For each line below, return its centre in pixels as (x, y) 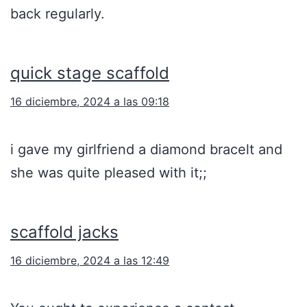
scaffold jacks (64, 232)
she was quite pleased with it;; (109, 173)
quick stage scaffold (90, 73)
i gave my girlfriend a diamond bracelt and (146, 150)
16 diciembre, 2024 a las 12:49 (90, 261)
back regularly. (58, 14)
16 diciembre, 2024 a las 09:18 (90, 102)
